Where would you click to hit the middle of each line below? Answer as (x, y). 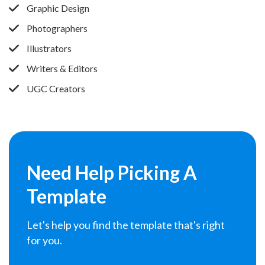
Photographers (57, 28)
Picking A (157, 172)
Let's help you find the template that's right (126, 224)
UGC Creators (56, 88)
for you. (44, 240)
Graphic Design (58, 8)
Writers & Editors (62, 68)
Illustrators (49, 48)
